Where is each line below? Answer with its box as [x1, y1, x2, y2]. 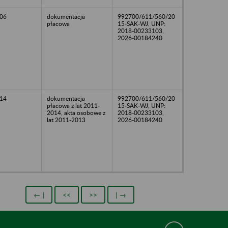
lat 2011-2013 [47, 116, 85, 124]
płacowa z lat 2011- [47, 101, 100, 109]
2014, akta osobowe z [47, 108, 105, 117]
